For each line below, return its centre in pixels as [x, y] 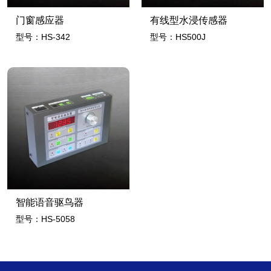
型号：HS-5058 [45, 219]
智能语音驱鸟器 [50, 202]
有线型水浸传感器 [189, 20]
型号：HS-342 [43, 37]
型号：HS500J [178, 37]
